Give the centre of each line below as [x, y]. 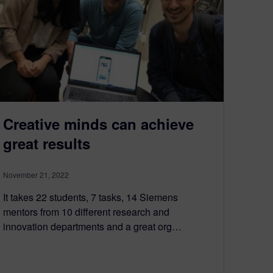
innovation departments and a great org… [92, 226]
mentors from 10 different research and [86, 211]
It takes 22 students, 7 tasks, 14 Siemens [90, 197]
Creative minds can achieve [98, 123]
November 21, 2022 [36, 174]
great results [47, 143]
